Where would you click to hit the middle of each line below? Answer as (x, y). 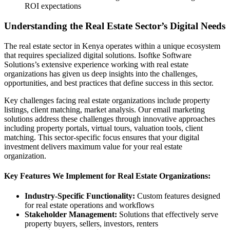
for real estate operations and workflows (89, 205)
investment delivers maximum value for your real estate (93, 146)
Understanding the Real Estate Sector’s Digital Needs (115, 26)
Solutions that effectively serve (168, 215)
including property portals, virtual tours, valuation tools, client (103, 128)
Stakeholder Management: (71, 215)
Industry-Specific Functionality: (80, 196)
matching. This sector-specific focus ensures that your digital (102, 137)
